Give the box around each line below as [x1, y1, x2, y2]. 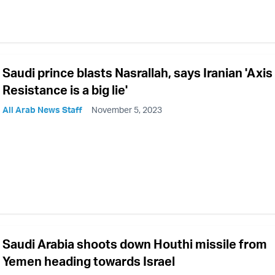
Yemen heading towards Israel [2, 254, 175, 269]
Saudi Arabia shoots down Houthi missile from [2, 236, 267, 252]
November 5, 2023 [91, 104, 162, 115]
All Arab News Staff [2, 104, 82, 115]
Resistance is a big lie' [2, 82, 128, 98]
